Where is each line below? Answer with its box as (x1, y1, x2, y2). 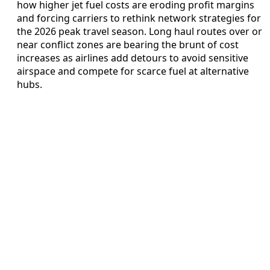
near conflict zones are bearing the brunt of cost (17, 38, 239, 52)
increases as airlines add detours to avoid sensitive (17, 51, 248, 65)
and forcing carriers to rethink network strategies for (17, 11, 261, 25)
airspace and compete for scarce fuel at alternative (17, 64, 249, 78)
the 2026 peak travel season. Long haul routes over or (17, 25, 262, 39)
